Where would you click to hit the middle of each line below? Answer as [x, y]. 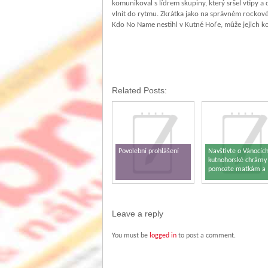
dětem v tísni [227, 178]
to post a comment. [206, 236]
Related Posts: [139, 90]
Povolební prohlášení [149, 151]
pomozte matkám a [237, 169]
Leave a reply [138, 214]
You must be [131, 236]
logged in [163, 236]
